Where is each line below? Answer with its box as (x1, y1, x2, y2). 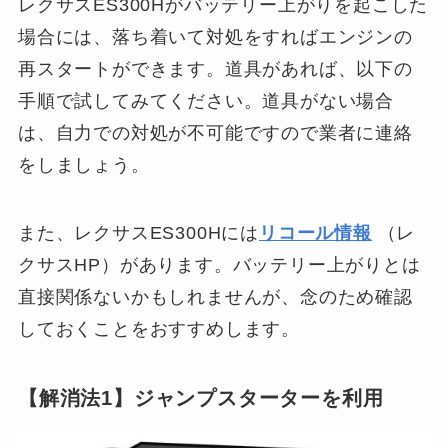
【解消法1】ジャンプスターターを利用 (17, 386, 384, 409)
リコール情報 (259, 223, 372, 244)
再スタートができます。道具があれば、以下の (17, 59, 413, 80)
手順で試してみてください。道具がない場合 (17, 91, 395, 112)
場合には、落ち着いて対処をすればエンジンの (17, 27, 413, 48)
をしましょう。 (17, 155, 150, 176)
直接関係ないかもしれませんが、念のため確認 (17, 287, 413, 308)
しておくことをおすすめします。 (17, 319, 301, 340)
